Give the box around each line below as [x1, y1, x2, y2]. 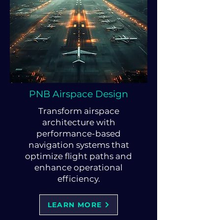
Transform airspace [38, 106, 119, 116]
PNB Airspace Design [29, 88, 128, 100]
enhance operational [34, 163, 123, 172]
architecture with [42, 117, 115, 127]
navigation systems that [28, 140, 129, 150]
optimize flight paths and [25, 151, 132, 161]
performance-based [36, 129, 121, 138]
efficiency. [57, 174, 100, 184]
